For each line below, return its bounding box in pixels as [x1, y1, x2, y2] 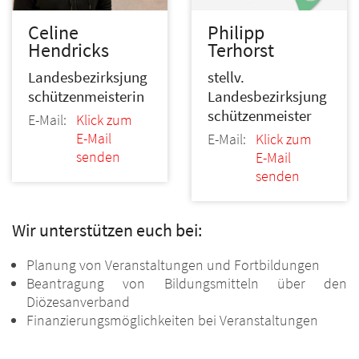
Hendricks [28, 38, 109, 63]
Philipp [208, 19, 264, 45]
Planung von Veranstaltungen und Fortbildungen [26, 255, 320, 274]
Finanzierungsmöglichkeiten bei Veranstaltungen [26, 310, 318, 329]
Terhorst [208, 37, 274, 63]
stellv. [208, 67, 244, 87]
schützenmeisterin [28, 87, 144, 107]
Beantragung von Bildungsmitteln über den [26, 273, 347, 292]
